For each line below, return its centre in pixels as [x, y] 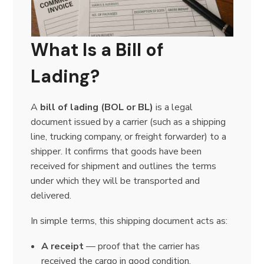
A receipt [62, 247]
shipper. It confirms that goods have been [116, 152]
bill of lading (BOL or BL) [97, 108]
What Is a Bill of [98, 50]
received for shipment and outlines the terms [124, 166]
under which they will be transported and [115, 181]
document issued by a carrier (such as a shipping [128, 122]
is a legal [173, 108]
